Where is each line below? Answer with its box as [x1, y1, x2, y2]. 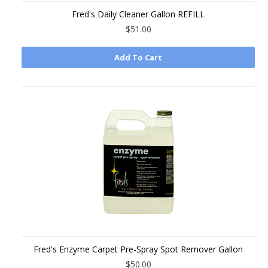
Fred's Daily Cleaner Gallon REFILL [72, 8, 205, 20]
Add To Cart [114, 52, 162, 63]
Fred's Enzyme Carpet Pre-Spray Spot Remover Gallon [33, 243, 243, 255]
